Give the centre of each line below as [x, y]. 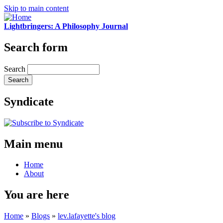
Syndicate [29, 101]
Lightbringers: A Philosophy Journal [66, 26]
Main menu [33, 144]
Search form [36, 47]
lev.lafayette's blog [87, 216]
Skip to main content [36, 8]
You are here [37, 195]
